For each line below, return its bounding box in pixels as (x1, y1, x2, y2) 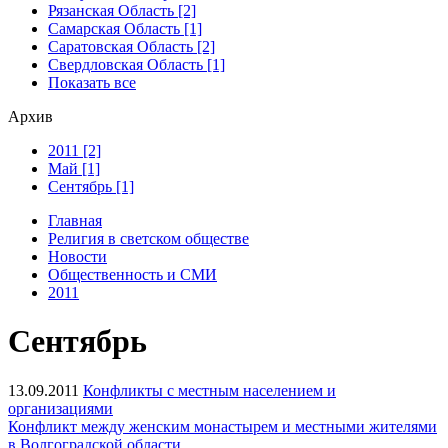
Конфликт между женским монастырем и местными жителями (8, 417, 437, 435)
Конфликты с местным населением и (83, 381, 336, 399)
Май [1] (48, 159, 100, 177)
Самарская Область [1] (48, 19, 202, 37)
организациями (8, 399, 113, 417)
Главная (48, 211, 102, 229)
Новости (48, 247, 107, 265)
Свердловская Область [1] (48, 55, 225, 73)
